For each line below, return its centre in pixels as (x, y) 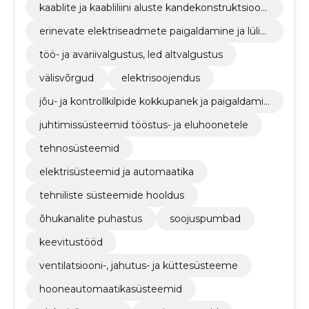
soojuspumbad (205, 218)
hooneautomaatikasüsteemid (110, 289)
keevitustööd (71, 242)
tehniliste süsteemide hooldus (111, 195)
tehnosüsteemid (79, 148)
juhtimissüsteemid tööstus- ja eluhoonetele (143, 124)
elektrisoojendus (160, 78)
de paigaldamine (79, 20)
